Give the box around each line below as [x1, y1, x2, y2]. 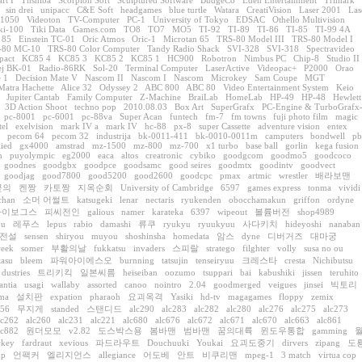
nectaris [145, 195, 174, 204]
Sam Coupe [255, 73, 297, 82]
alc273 [323, 304, 348, 314]
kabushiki [259, 267, 295, 277]
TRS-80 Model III [217, 34, 284, 44]
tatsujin [162, 255, 188, 265]
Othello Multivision [272, 15, 345, 24]
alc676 [155, 315, 180, 325]
